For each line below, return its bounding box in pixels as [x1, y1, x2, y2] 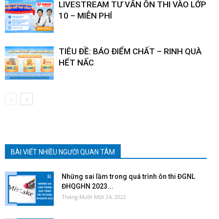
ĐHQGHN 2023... [62, 182, 113, 190]
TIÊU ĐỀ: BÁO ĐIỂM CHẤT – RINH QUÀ [59, 46, 201, 56]
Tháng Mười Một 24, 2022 [62, 193, 126, 200]
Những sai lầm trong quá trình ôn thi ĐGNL [62, 172, 195, 180]
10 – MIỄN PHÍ [59, 10, 112, 21]
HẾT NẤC [59, 57, 94, 67]
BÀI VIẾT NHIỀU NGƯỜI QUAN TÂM [11, 148, 115, 156]
